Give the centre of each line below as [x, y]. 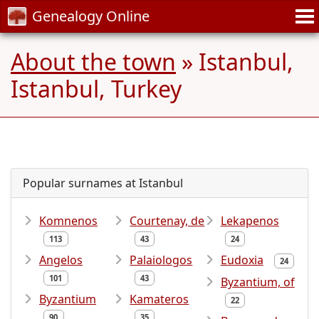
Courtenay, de [167, 221]
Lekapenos [250, 221]
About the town [93, 62]
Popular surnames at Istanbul [103, 183]
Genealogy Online [91, 16]
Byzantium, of [257, 282]
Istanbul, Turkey [96, 89]
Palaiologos [161, 260]
